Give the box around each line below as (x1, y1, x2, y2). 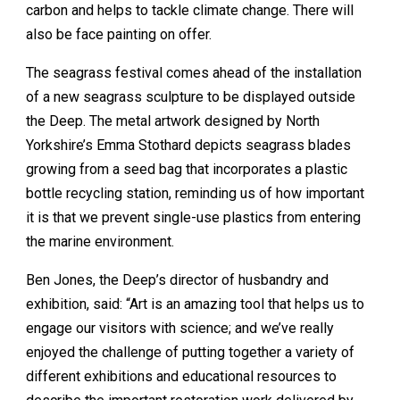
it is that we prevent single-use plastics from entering (26, 209, 361, 226)
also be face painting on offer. (26, 26, 212, 43)
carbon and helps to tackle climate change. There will (26, 2, 354, 19)
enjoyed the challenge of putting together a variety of (26, 344, 354, 361)
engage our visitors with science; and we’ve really (26, 320, 334, 337)
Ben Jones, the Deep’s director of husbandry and (26, 271, 329, 288)
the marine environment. (26, 233, 174, 250)
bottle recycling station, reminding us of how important (26, 185, 364, 202)
